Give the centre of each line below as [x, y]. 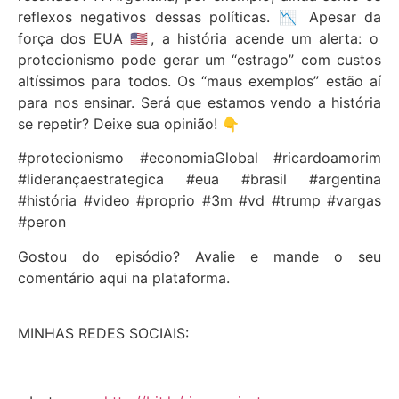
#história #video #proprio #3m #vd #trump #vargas [199, 201]
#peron [42, 222]
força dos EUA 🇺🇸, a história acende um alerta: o [198, 38]
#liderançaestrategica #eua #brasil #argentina [199, 179]
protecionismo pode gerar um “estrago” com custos [199, 60]
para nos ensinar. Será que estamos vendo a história [199, 102]
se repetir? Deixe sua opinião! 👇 [129, 124]
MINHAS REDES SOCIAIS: [103, 334]
